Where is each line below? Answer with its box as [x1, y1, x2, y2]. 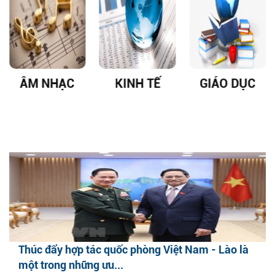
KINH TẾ [114, 76, 160, 91]
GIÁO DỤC [199, 76, 256, 91]
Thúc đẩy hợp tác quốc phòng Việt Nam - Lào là [18, 243, 249, 257]
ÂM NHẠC [20, 76, 75, 91]
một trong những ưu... [18, 258, 123, 272]
